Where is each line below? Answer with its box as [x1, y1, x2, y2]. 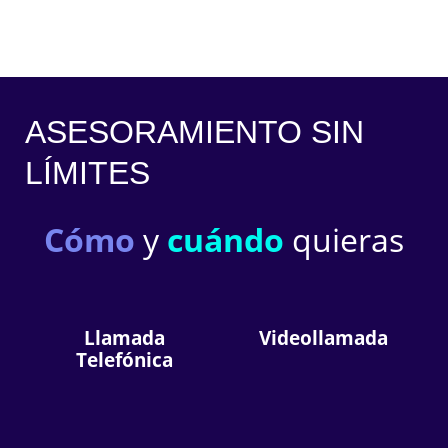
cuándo [167, 217, 284, 261]
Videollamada [259, 324, 388, 351]
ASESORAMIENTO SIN [25, 113, 364, 150]
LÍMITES [25, 154, 150, 191]
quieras [284, 217, 404, 261]
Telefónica [76, 346, 173, 373]
